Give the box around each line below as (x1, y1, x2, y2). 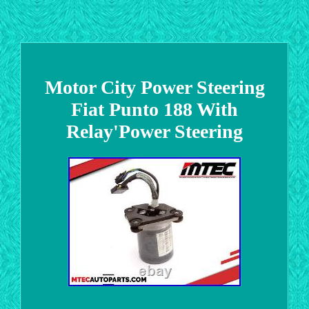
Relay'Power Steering (66, 120, 243, 142)
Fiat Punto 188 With (71, 98, 238, 120)
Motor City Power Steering (44, 76, 265, 98)
